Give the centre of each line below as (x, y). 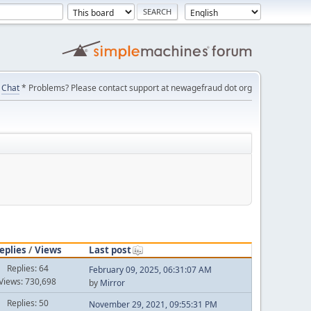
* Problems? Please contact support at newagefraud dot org (136, 88)
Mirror (112, 283)
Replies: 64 (27, 268)
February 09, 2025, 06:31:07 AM (150, 269)
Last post (110, 250)
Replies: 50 (27, 303)
